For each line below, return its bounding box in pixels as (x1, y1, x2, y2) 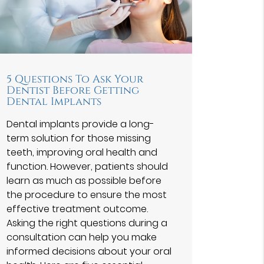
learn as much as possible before (6, 173, 161, 187)
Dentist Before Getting (6, 83, 139, 98)
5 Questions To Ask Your (6, 72, 143, 87)
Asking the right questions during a (6, 216, 167, 230)
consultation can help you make (6, 230, 157, 244)
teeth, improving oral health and (6, 145, 157, 159)
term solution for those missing (6, 131, 151, 145)
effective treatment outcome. (6, 202, 148, 216)
